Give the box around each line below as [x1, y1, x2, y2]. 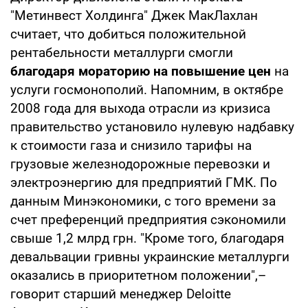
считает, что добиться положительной [10, 25, 246, 42]
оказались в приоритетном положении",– [10, 267, 266, 283]
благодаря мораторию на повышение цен [10, 63, 271, 79]
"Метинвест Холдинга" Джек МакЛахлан [10, 7, 258, 23]
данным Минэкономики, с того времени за [10, 192, 276, 209]
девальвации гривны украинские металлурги [10, 248, 289, 265]
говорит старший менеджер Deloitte [10, 285, 231, 302]
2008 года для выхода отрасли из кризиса [10, 100, 270, 116]
